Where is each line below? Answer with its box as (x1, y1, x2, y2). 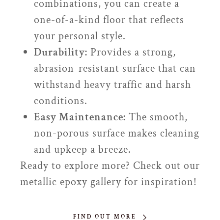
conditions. (33, 94, 87, 108)
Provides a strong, (87, 45, 176, 59)
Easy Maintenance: (33, 110, 126, 124)
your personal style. (33, 29, 126, 43)
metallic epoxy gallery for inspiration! (20, 175, 200, 189)
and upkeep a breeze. (33, 142, 131, 157)
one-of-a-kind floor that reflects (33, 13, 184, 27)
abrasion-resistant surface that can (33, 61, 196, 76)
